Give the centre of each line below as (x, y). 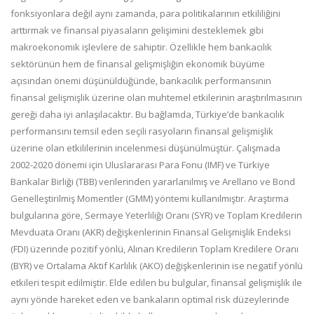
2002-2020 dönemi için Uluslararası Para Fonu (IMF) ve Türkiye (140, 165)
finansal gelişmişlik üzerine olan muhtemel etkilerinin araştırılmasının (156, 97)
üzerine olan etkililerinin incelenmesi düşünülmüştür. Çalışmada (145, 148)
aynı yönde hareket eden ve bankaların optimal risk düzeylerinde (150, 299)
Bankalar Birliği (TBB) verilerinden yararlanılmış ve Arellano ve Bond (153, 182)
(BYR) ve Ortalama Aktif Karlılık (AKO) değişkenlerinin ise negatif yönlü (157, 266)
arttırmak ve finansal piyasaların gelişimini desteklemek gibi (137, 30)
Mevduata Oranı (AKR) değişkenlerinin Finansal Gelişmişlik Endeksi (151, 232)
